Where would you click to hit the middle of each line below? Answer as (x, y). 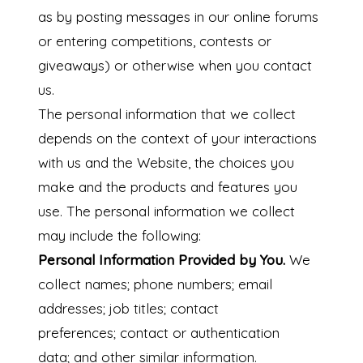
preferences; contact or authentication (158, 333)
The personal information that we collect (167, 114)
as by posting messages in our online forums (178, 17)
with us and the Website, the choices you (166, 163)
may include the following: (119, 236)
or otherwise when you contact (211, 66)
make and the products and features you (167, 187)
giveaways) (74, 66)
